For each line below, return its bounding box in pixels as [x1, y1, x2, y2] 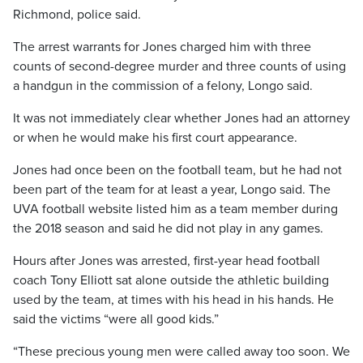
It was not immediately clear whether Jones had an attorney [13, 110, 350, 126]
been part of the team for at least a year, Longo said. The [13, 181, 331, 198]
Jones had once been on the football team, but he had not [13, 162, 342, 178]
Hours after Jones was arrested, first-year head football [13, 253, 320, 269]
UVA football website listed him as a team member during [13, 201, 338, 217]
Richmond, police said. [13, 6, 141, 23]
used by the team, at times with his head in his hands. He [13, 292, 334, 308]
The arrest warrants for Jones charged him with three [13, 39, 311, 55]
